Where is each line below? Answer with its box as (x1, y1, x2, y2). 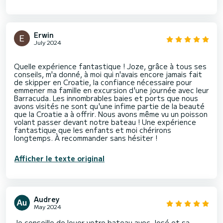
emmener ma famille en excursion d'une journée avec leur (14, 85, 209, 96)
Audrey (34, 194, 60, 205)
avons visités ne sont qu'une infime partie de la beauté (14, 101, 205, 111)
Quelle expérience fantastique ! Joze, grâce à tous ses (14, 61, 207, 72)
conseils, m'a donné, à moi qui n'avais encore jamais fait (14, 69, 202, 80)
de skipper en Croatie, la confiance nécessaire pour (14, 77, 192, 88)
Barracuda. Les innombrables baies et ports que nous (14, 93, 198, 104)
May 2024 (34, 202, 61, 211)
